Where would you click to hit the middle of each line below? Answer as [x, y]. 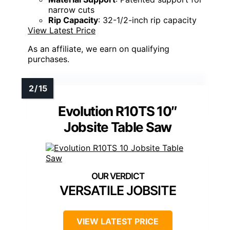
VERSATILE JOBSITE [118, 191]
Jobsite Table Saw [118, 127]
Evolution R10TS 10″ [118, 111]
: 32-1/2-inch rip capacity [147, 20]
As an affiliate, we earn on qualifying [99, 49]
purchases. [49, 59]
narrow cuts [71, 10]
